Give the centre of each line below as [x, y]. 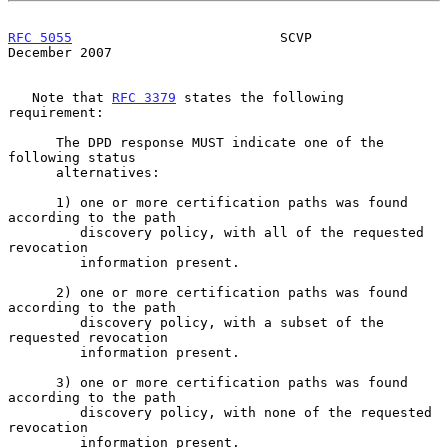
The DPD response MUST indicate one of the [32, 142]
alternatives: [32, 172]
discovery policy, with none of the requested [44, 412]
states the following [260, 97]
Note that [72, 97]
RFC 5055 [40, 37]
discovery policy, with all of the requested [44, 232]
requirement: [56, 112]
